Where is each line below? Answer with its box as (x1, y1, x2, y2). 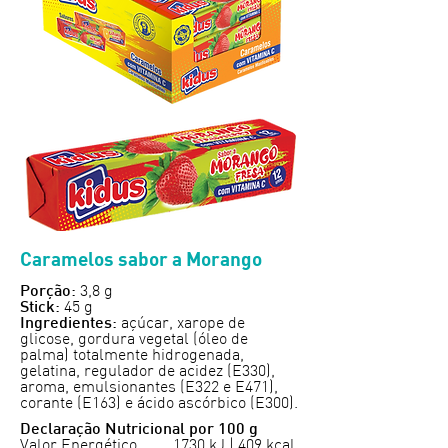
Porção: (20, 284, 76, 300)
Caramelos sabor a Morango (20, 246, 262, 270)
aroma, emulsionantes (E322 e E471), (20, 379, 278, 396)
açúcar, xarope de (117, 315, 245, 332)
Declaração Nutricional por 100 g (20, 422, 258, 438)
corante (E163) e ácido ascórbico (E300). (20, 395, 298, 412)
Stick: (20, 300, 60, 316)
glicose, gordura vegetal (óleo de (20, 331, 248, 348)
